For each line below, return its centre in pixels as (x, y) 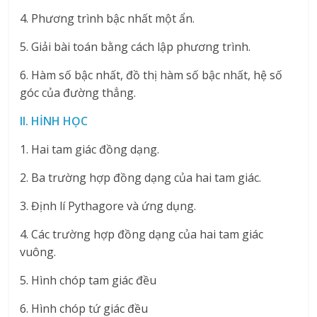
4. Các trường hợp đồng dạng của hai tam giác (142, 235)
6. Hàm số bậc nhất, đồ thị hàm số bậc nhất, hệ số (151, 75)
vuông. (38, 252)
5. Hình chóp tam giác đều (88, 281)
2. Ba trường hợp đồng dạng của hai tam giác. (141, 178)
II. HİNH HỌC (54, 121)
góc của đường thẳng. (78, 93)
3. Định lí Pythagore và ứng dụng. (108, 206)
